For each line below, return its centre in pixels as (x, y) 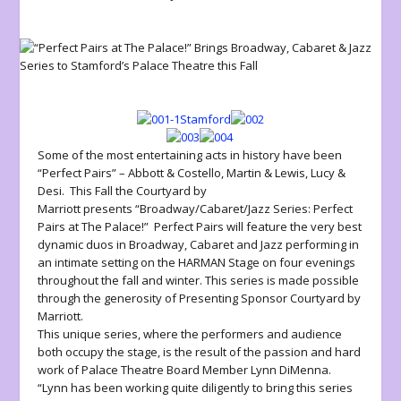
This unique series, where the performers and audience (190, 334)
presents (108, 209)
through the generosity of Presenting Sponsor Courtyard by (200, 299)
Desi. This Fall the (87, 191)
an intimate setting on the (108, 263)
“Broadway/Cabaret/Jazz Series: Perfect (244, 209)
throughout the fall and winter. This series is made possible (199, 281)
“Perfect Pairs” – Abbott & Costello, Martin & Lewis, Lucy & (192, 173)
